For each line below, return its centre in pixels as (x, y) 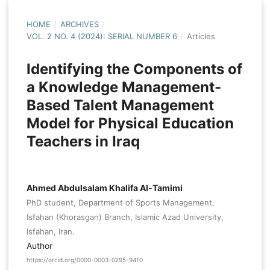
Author (39, 246)
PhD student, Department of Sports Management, (120, 203)
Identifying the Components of (134, 69)
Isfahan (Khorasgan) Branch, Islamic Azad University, (125, 217)
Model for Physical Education (130, 124)
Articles (201, 36)
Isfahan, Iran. (50, 232)
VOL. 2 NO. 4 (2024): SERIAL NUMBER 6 (102, 36)
